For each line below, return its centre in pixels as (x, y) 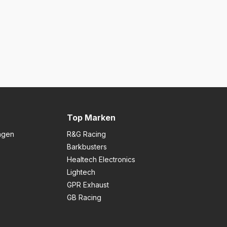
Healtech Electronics (101, 159)
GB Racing (84, 197)
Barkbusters (87, 147)
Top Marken (91, 118)
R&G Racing (86, 134)
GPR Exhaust (88, 185)
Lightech (81, 172)
